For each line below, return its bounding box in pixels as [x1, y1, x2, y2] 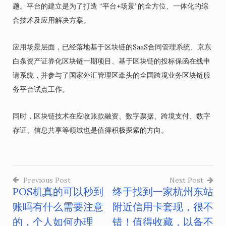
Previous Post [23, 176, 71, 185]
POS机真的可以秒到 [13, 185, 103, 198]
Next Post [169, 176, 203, 185]
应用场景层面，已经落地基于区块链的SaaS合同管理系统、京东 [13, 42, 211, 51]
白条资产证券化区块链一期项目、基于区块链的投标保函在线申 [13, 56, 210, 66]
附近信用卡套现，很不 [112, 200, 213, 213]
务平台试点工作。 [13, 85, 69, 94]
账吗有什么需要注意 [13, 200, 103, 213]
